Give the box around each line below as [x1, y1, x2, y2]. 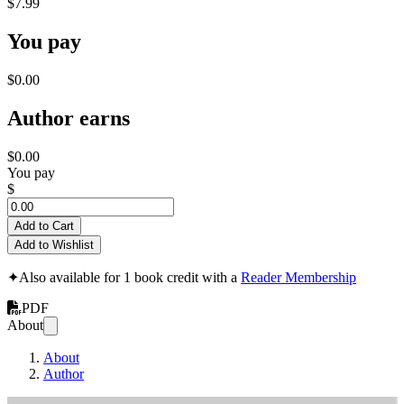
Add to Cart [14, 218, 74, 233]
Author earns [7, 106, 130, 130]
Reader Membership [241, 269, 356, 285]
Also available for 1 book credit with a [19, 269, 241, 285]
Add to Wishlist [14, 237, 94, 252]
